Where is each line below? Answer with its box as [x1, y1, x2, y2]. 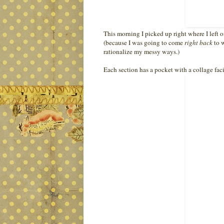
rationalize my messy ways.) [103, 46, 179, 56]
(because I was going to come [103, 37, 184, 47]
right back [184, 37, 212, 47]
